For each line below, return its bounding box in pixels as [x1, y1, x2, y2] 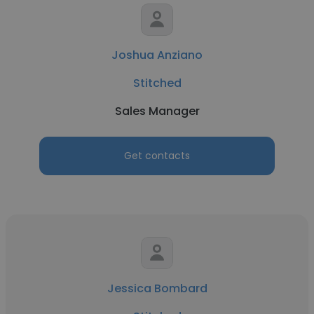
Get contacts [124, 149, 190, 163]
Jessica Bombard [107, 280, 207, 296]
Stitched [132, 75, 182, 91]
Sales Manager [114, 103, 200, 119]
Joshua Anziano [111, 47, 203, 63]
